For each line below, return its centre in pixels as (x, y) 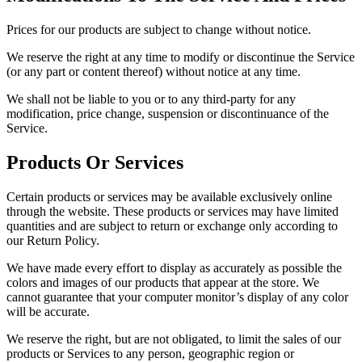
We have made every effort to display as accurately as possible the (174, 268)
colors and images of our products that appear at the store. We (163, 283)
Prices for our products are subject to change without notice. (159, 30)
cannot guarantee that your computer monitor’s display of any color (177, 297)
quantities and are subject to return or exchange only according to (172, 226)
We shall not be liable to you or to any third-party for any (151, 99)
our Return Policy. (53, 241)
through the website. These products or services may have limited (173, 212)
